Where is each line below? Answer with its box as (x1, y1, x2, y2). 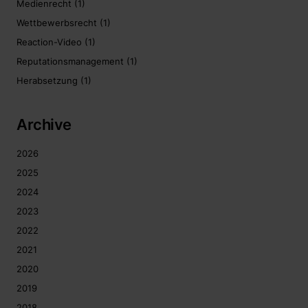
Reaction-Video (16, 37, 82, 47)
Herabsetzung (16, 76, 78, 86)
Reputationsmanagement (16, 56, 124, 67)
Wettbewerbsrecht (16, 18, 97, 28)
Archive (16, 115, 71, 133)
